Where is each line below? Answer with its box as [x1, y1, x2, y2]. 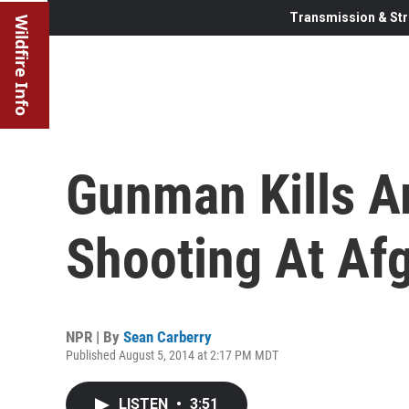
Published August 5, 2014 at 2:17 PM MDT [66, 347, 278, 362]
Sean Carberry [123, 327, 212, 346]
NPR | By [66, 327, 123, 346]
